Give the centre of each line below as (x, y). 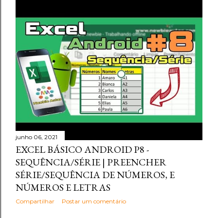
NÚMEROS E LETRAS (63, 187)
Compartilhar (35, 201)
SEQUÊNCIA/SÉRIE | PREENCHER (91, 162)
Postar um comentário (94, 201)
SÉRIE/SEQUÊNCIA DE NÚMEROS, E (95, 175)
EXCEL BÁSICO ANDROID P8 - (82, 149)
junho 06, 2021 (36, 137)
